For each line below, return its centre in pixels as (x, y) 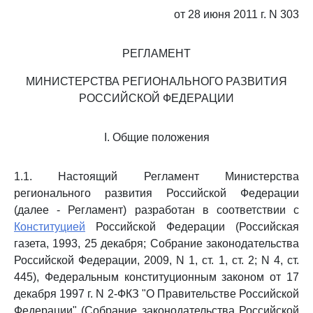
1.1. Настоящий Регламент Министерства (156, 176)
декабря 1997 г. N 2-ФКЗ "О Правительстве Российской (156, 294)
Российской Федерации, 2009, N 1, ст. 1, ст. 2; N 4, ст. (156, 260)
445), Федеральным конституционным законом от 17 (156, 277)
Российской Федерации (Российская (192, 227)
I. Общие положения (156, 137)
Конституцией (50, 227)
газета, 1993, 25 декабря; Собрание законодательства (156, 243)
